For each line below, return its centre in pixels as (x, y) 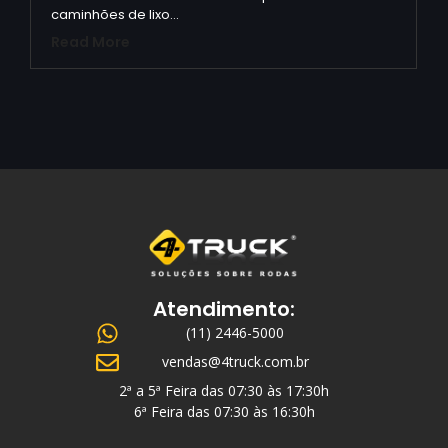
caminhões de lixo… (115, 14)
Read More (90, 42)
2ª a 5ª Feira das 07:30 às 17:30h (224, 391)
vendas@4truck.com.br (235, 362)
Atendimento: (224, 309)
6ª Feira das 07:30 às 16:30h (224, 412)
